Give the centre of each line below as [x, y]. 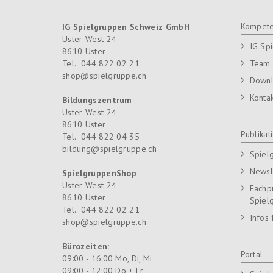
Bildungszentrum [97, 100]
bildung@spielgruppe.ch [110, 148]
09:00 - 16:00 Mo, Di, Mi [107, 258]
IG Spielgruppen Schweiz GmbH [126, 27]
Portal [252, 254]
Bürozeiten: [86, 246]
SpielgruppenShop [100, 173]
